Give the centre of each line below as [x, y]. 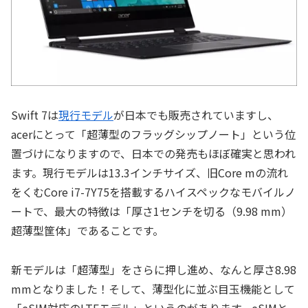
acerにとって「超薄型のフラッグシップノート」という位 [153, 134]
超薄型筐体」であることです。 [87, 230]
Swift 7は [35, 114]
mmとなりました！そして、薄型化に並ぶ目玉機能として [153, 288]
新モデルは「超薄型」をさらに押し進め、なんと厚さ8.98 [154, 269]
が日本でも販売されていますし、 [196, 114]
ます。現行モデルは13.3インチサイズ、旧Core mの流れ [150, 172]
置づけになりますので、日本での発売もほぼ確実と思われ [153, 153]
